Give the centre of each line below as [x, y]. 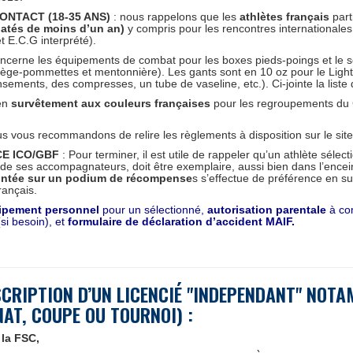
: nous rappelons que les [175, 17]
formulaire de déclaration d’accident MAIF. [181, 221]
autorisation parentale [268, 210]
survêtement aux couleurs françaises [111, 103]
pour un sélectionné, [153, 210]
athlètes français [284, 17]
